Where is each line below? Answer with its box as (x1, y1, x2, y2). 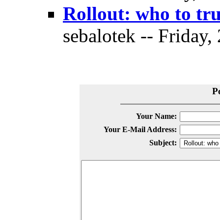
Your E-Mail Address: (103, 125, 177, 134)
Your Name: (136, 112, 177, 120)
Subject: (149, 138, 177, 147)
